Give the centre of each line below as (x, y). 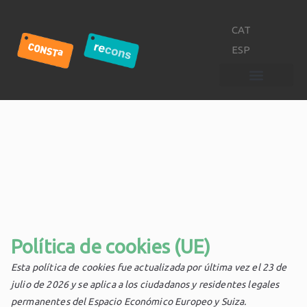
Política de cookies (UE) (111, 247)
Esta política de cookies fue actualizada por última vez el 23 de (149, 268)
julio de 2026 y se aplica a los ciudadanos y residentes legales (145, 285)
